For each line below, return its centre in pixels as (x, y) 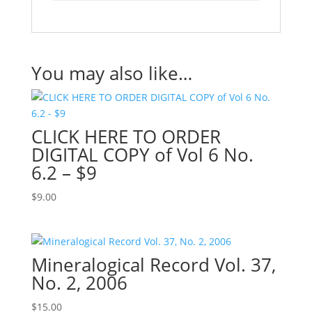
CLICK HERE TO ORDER (126, 136)
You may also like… (111, 73)
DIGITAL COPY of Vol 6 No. (142, 155)
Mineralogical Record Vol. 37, (153, 265)
